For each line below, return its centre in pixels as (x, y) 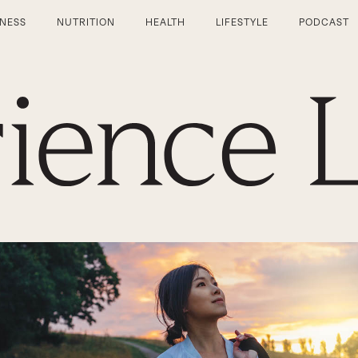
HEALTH (165, 22)
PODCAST (324, 22)
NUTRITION (86, 22)
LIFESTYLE (243, 22)
